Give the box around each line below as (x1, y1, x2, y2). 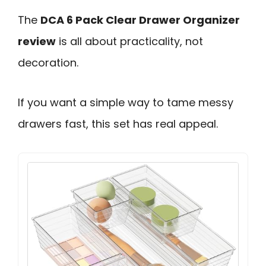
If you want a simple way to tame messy (18, 94, 233, 110)
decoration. (18, 55, 78, 70)
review (18, 34, 56, 49)
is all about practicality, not (56, 34, 203, 49)
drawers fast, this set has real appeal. (18, 116, 218, 131)
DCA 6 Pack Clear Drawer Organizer (40, 12, 240, 27)
